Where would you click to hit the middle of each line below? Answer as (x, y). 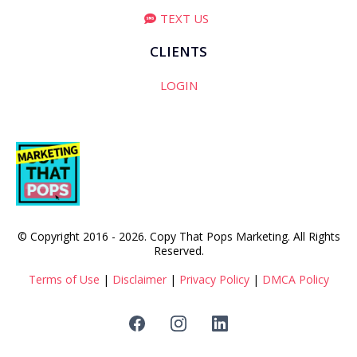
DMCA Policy (295, 279)
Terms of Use (64, 279)
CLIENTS (178, 51)
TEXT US (184, 18)
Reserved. (178, 250)
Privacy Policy (214, 279)
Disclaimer (139, 279)
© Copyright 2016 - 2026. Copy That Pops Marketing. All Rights (178, 236)
